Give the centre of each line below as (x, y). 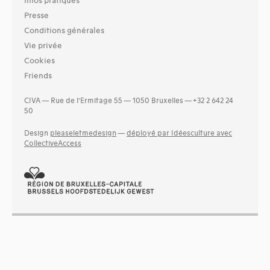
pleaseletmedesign (83, 133)
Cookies (39, 61)
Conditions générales (64, 31)
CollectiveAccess (53, 144)
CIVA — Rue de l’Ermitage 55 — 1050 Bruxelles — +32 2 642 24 (129, 101)
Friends (38, 76)
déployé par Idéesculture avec (179, 133)
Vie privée (43, 46)
